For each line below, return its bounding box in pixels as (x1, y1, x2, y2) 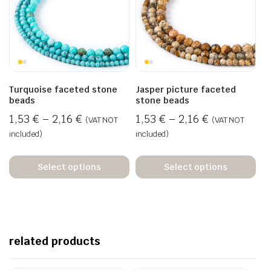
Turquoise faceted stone (9, 84, 117, 96)
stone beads (135, 95, 189, 106)
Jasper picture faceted (135, 84, 236, 96)
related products (9, 234, 100, 249)
